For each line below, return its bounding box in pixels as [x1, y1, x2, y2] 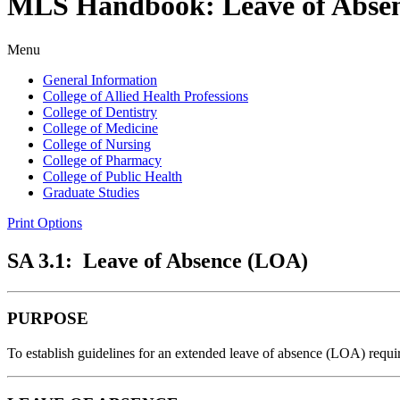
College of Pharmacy [43, 152, 162, 168]
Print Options [7, 214, 82, 230]
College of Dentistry [43, 104, 157, 120]
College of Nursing [43, 136, 151, 152]
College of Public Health [43, 168, 182, 184]
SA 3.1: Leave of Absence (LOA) [7, 248, 308, 272]
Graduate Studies [43, 184, 139, 200]
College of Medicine [43, 120, 158, 136]
